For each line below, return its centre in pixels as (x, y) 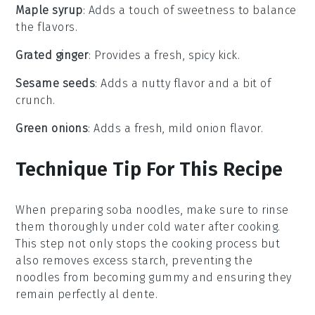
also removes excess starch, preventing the (134, 260)
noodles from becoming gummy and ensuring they (154, 277)
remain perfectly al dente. (87, 294)
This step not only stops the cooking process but (148, 243)
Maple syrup (49, 10)
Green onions (52, 128)
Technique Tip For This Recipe (149, 169)
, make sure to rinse (234, 210)
